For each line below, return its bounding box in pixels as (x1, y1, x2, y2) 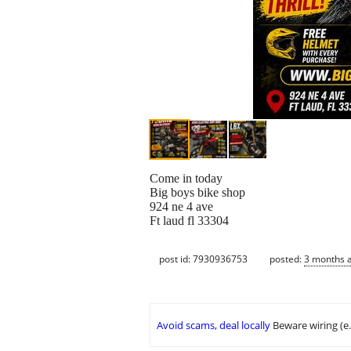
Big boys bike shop (150, 186, 245, 200)
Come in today (150, 172, 223, 186)
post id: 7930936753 (159, 251, 248, 266)
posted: (270, 251, 304, 266)
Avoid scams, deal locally (157, 318, 270, 333)
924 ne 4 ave (150, 200, 213, 214)
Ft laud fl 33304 (150, 214, 229, 228)
